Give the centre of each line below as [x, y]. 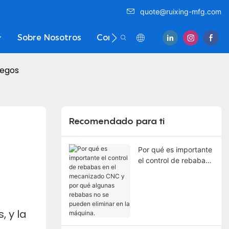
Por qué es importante [175, 149]
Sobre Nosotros [49, 38]
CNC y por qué [163, 181]
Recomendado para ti [117, 121]
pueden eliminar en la [173, 203]
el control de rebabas [173, 160]
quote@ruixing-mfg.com [181, 12]
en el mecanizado [167, 171]
